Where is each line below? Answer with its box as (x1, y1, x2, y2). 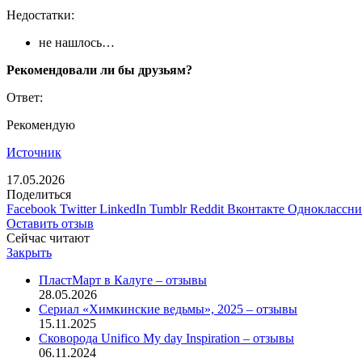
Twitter (60, 201, 96, 216)
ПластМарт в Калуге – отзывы (39, 272, 207, 287)
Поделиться (6, 187, 71, 201)
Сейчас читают (6, 230, 90, 245)
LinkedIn (99, 201, 146, 216)
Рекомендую (6, 117, 75, 132)
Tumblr (149, 201, 187, 216)
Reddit (190, 201, 224, 216)
